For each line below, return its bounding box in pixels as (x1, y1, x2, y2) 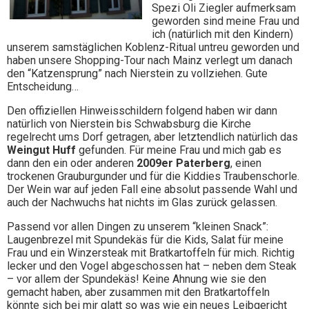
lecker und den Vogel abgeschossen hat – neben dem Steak (7, 259, 297, 273)
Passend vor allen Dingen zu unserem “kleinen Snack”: (7, 220, 268, 234)
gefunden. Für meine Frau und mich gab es (76, 143, 281, 157)
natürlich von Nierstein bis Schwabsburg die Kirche (7, 117, 251, 131)
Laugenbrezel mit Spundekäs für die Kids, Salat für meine (7, 233, 283, 247)
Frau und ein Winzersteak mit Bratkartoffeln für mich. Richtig (7, 246, 295, 260)
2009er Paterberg (137, 157, 230, 170)
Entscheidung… (7, 80, 79, 94)
